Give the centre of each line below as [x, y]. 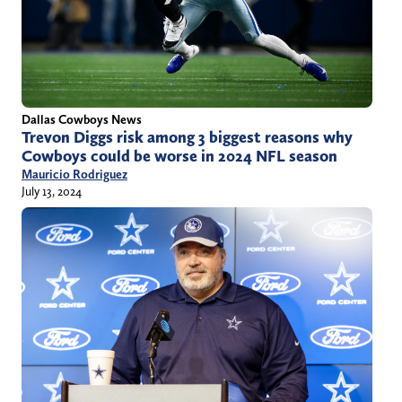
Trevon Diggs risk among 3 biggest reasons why [187, 138]
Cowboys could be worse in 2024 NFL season [179, 157]
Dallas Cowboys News [82, 120]
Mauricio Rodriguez [74, 175]
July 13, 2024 [52, 192]
